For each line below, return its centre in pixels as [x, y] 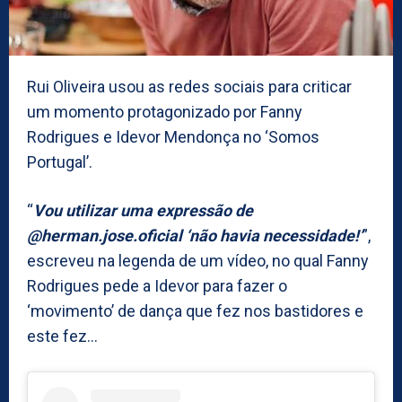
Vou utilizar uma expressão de [143, 210]
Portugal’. [60, 162]
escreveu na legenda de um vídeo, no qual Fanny [198, 260]
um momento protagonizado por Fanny [165, 111]
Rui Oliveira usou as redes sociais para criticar [189, 86]
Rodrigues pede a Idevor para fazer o [157, 285]
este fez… [62, 336]
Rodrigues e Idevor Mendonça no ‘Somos [173, 136]
